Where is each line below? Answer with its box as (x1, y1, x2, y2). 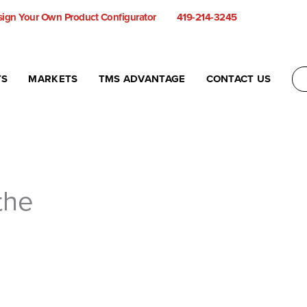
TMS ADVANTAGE (98, 73, 186, 85)
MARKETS (28, 73, 78, 85)
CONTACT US (206, 73, 271, 85)
